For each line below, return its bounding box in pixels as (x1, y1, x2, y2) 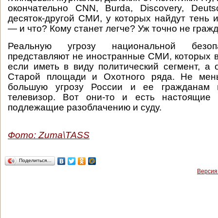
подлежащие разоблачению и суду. (8, 102, 162, 112)
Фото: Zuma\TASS (8, 130, 90, 140)
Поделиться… (19, 158, 52, 163)
